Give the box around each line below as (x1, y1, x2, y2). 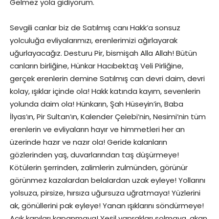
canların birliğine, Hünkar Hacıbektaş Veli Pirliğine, (10, 61, 183, 71)
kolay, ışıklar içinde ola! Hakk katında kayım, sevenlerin (10, 86, 200, 96)
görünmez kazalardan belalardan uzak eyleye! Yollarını (10, 175, 205, 185)
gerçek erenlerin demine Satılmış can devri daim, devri (10, 73, 205, 84)
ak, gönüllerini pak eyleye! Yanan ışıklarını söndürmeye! (10, 200, 204, 211)
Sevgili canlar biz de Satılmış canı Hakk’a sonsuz (10, 22, 180, 33)
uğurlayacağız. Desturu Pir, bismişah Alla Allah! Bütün (10, 48, 197, 58)
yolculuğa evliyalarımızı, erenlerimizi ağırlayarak (10, 35, 177, 45)
